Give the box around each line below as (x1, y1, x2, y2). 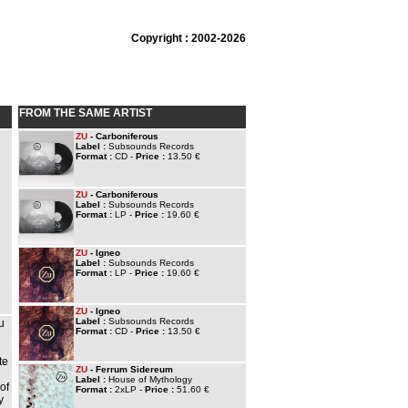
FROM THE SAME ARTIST (19, 107, 152, 119)
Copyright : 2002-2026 (131, 32, 246, 45)
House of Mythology (108, 374, 192, 384)
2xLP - (115, 384, 145, 394)
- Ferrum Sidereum (87, 364, 173, 374)
